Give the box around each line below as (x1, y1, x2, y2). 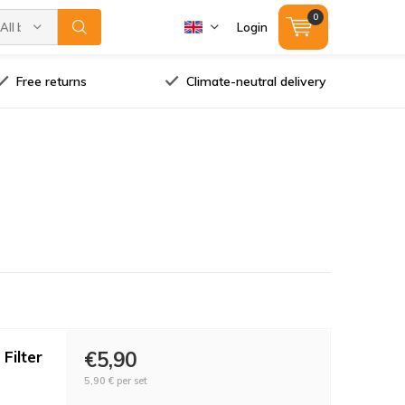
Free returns (15, 72, 87, 89)
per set (113, 373, 147, 387)
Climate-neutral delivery (185, 72, 326, 89)
